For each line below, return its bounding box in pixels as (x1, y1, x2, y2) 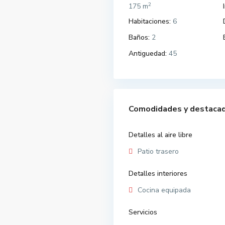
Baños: (129, 33, 150, 43)
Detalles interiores (129, 169, 187, 179)
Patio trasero (138, 147, 179, 157)
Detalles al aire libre (129, 130, 192, 140)
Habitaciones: (129, 17, 171, 27)
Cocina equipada (138, 185, 191, 195)
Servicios (129, 207, 157, 217)
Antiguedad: (129, 49, 167, 59)
